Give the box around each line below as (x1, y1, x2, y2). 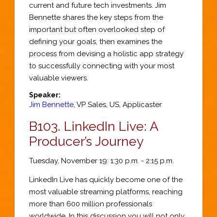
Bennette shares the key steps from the (29, 13, 163, 22)
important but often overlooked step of (29, 25, 165, 34)
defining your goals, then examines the (29, 37, 162, 46)
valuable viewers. (29, 74, 88, 82)
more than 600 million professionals (29, 199, 152, 208)
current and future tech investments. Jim (29, 1, 166, 10)
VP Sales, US (77, 100, 119, 109)
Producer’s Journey (29, 133, 144, 149)
